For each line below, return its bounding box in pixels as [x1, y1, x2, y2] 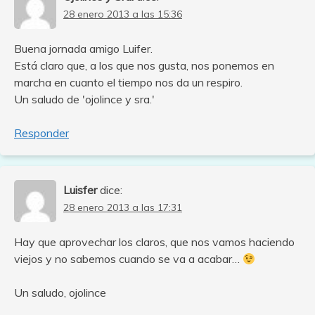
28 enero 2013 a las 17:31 [63, 201, 182, 214]
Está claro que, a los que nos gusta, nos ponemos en [14, 58, 274, 73]
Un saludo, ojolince [14, 285, 106, 300]
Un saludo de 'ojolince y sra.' [14, 92, 155, 107]
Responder [14, 126, 69, 141]
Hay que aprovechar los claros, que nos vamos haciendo [14, 235, 295, 250]
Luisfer [63, 183, 97, 198]
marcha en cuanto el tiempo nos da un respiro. [14, 75, 243, 90]
